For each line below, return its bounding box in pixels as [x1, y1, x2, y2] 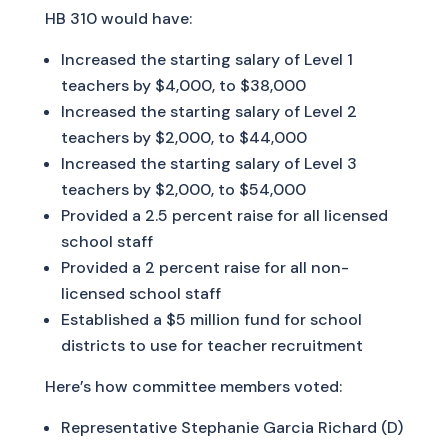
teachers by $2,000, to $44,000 [60, 127, 307, 149]
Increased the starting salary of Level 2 [60, 101, 357, 123]
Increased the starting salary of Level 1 [60, 49, 353, 71]
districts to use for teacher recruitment [60, 335, 363, 357]
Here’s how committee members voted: [44, 376, 342, 398]
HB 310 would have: [44, 8, 192, 30]
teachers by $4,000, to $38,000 [60, 75, 306, 97]
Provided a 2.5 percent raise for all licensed [60, 205, 388, 227]
